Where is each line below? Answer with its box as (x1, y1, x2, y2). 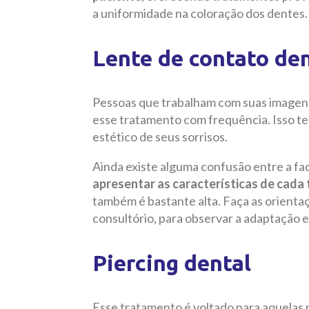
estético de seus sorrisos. (92, 129, 228, 145)
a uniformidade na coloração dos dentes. (92, 6, 308, 21)
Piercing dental (92, 250, 251, 276)
